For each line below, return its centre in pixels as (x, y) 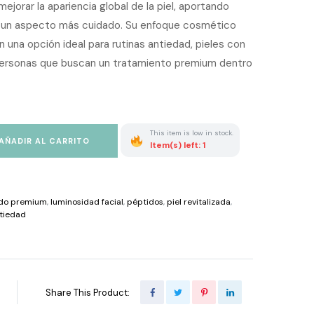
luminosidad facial (87, 202)
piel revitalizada (199, 202)
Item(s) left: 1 (178, 145)
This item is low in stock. (192, 133)
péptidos (145, 202)
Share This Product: (88, 292)
